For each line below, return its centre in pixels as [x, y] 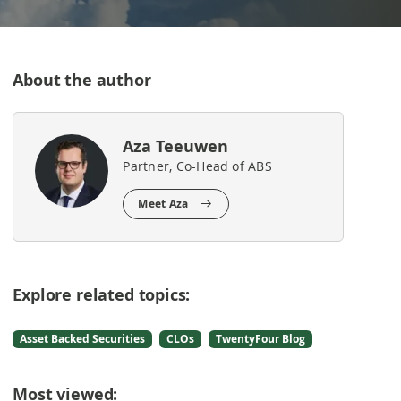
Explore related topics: [102, 295]
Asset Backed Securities [83, 339]
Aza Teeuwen [176, 146]
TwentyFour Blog [261, 339]
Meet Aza [163, 204]
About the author [82, 80]
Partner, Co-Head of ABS [197, 166]
